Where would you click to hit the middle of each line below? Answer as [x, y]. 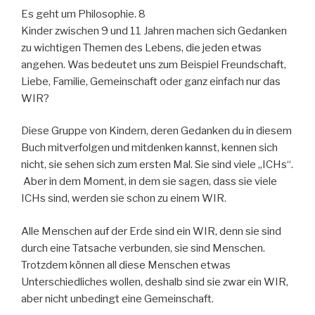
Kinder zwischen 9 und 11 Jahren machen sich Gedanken [154, 31]
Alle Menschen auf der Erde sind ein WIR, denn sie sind [151, 231]
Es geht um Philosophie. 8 [83, 14]
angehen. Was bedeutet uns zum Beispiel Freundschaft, [154, 64]
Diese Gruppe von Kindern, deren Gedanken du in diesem [156, 131]
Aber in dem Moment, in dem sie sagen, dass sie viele [149, 181]
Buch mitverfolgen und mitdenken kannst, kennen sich [149, 148]
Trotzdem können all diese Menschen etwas [126, 265]
